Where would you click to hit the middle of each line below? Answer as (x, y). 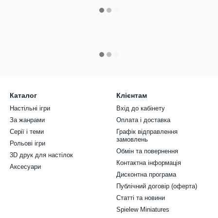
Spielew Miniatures (143, 210)
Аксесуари (25, 167)
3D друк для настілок (41, 155)
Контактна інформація (149, 163)
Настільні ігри (30, 109)
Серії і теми (27, 132)
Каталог (23, 96)
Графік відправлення (147, 132)
